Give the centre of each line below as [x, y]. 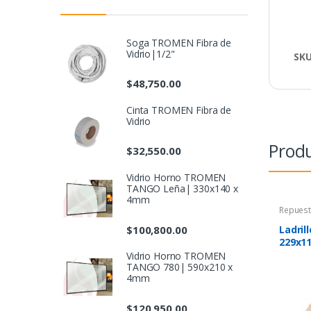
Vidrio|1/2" [151, 53]
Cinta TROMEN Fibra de [179, 110]
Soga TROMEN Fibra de [179, 42]
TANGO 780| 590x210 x [180, 267]
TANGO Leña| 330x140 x [183, 189]
